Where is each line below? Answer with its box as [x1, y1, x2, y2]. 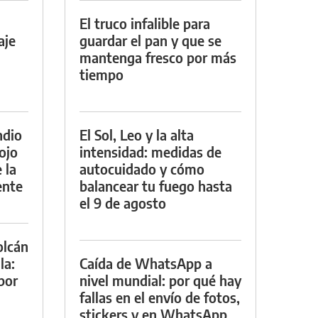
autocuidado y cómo [79, 159, 204, 177]
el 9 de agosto [79, 193, 166, 212]
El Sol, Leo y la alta [79, 125, 194, 143]
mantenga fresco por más [79, 48, 236, 66]
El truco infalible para [79, 13, 210, 32]
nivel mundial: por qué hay [79, 270, 241, 289]
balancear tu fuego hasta [79, 176, 232, 194]
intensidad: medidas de [79, 142, 221, 160]
